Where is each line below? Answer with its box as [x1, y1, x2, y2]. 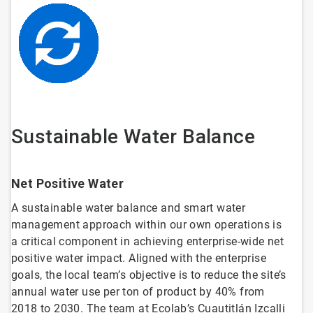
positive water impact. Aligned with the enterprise [11, 252, 266, 265]
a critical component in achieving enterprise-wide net [11, 235, 284, 249]
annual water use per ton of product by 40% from [11, 285, 265, 299]
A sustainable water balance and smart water [11, 201, 246, 215]
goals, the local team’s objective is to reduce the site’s [11, 268, 286, 282]
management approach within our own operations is [11, 218, 282, 232]
